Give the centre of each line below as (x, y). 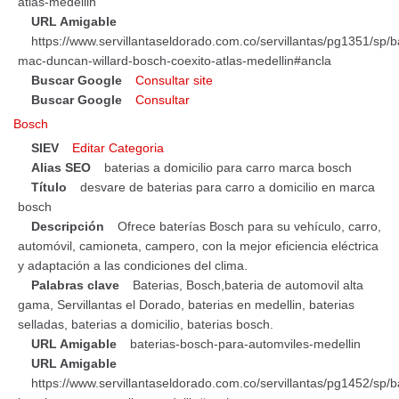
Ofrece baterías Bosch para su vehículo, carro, (249, 226)
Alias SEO (61, 167)
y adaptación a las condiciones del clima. (133, 265)
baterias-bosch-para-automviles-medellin (245, 343)
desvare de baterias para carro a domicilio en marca (228, 187)
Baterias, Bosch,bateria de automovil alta (248, 285)
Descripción (68, 226)
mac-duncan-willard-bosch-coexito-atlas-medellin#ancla (175, 60)
